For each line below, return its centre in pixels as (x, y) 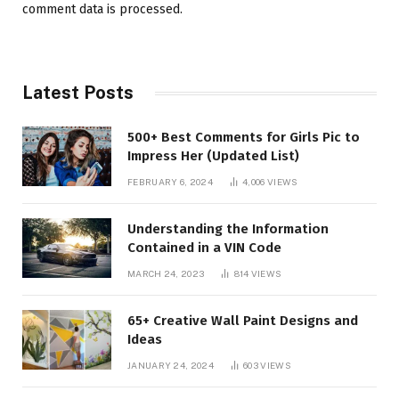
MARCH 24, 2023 (166, 274)
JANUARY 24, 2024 (171, 366)
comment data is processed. (102, 10)
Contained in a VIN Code (204, 248)
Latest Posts (78, 93)
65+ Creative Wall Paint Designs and (243, 321)
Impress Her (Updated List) (213, 156)
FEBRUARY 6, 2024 (170, 182)
